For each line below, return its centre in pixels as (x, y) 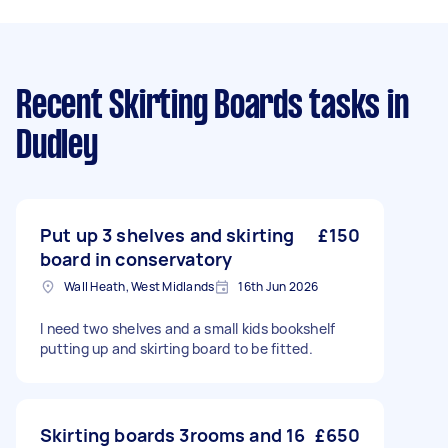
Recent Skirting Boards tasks (198, 107)
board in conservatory (136, 259)
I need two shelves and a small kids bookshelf (188, 328)
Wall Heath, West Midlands (139, 286)
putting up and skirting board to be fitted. (176, 348)
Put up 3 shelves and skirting (167, 235)
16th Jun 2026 (278, 286)
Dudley (57, 147)
